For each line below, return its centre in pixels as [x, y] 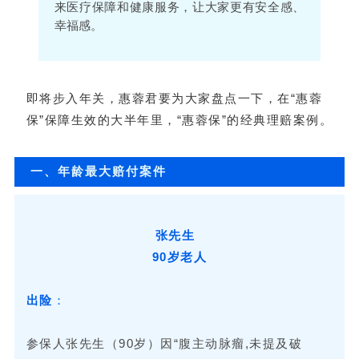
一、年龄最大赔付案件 [98, 171]
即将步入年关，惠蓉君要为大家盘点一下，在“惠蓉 [174, 98]
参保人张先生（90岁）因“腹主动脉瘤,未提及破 [164, 343]
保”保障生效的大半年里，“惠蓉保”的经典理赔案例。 [179, 119]
